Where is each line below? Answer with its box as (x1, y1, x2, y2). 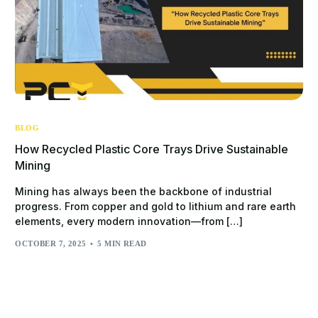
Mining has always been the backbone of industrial (15, 185, 273, 197)
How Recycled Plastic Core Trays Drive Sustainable (15, 141, 289, 156)
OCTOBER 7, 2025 (15, 239, 87, 248)
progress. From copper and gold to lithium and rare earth (15, 199, 297, 212)
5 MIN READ (97, 239, 147, 248)
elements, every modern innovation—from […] (15, 214, 243, 227)
